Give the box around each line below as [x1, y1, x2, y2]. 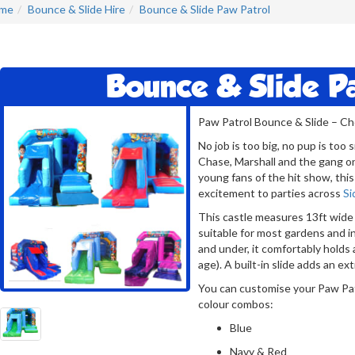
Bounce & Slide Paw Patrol [139, 2, 270, 16]
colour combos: [197, 296, 273, 311]
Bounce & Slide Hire [27, 2, 125, 16]
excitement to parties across [197, 185, 343, 200]
